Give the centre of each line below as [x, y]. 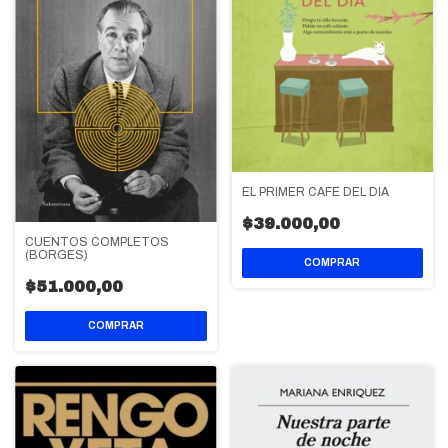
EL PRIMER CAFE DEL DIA [315, 191]
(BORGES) [56, 255]
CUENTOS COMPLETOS [97, 242]
